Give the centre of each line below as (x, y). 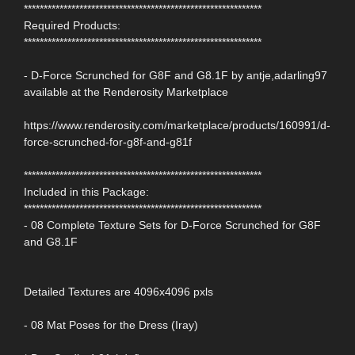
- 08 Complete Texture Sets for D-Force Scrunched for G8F (172, 225)
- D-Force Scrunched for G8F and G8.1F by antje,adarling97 (176, 76)
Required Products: (72, 26)
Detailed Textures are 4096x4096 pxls (118, 292)
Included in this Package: (86, 192)
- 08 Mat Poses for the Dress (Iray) (111, 325)
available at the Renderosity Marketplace (126, 92)
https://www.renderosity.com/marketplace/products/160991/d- (177, 126)
